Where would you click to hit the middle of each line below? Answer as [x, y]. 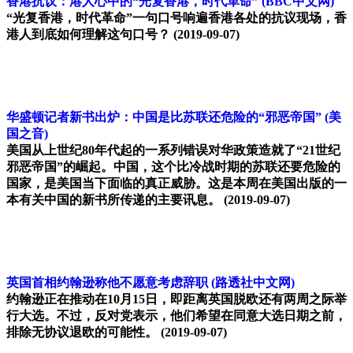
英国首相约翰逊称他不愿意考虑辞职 [107, 283]
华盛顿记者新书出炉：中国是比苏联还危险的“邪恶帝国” [164, 117]
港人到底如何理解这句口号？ [88, 35]
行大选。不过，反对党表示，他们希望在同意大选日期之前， [176, 316]
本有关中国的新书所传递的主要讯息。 [113, 200]
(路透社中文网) [253, 283]
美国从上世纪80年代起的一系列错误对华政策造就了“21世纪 [173, 150]
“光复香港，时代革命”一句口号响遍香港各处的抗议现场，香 [176, 18]
